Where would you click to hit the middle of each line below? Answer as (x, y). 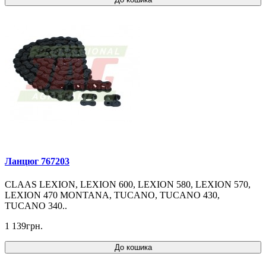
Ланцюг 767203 (37, 161)
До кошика (133, 248)
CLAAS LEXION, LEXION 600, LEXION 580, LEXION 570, (128, 185)
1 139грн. (24, 226)
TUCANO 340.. (36, 206)
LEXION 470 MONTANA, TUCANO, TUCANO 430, (112, 195)
